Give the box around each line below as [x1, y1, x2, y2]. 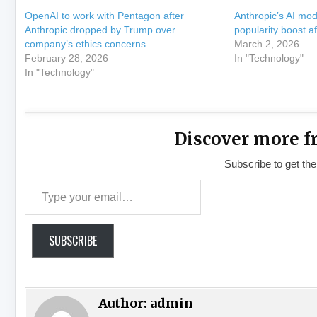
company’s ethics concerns [25, 38, 146, 50]
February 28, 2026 [25, 52, 109, 64]
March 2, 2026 [234, 38, 299, 50]
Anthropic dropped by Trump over [25, 24, 176, 35]
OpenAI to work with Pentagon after [25, 10, 185, 21]
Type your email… [24, 181, 106, 192]
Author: [98, 295, 151, 311]
